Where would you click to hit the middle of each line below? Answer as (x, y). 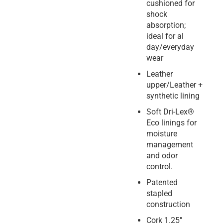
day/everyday (170, 47)
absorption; (166, 25)
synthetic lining (173, 96)
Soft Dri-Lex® (170, 112)
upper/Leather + (174, 85)
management (170, 145)
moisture (162, 134)
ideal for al (165, 36)
